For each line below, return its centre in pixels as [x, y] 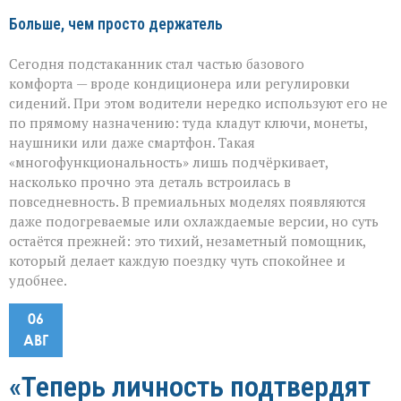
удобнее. [38, 281]
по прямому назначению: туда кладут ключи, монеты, [188, 123]
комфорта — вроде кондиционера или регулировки [179, 84]
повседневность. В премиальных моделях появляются [188, 202]
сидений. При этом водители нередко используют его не [198, 103]
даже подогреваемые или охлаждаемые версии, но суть [194, 222]
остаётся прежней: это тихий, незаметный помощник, [187, 241]
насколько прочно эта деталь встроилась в [150, 182]
